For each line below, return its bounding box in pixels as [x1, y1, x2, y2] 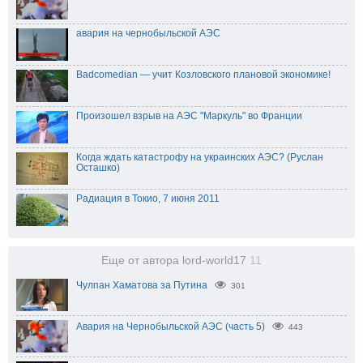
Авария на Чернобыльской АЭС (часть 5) [76, 320, 265, 332]
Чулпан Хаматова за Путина [76, 279, 207, 291]
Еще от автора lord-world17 [101, 254, 250, 267]
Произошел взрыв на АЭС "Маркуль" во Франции [76, 109, 302, 122]
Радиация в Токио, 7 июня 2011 [76, 192, 220, 204]
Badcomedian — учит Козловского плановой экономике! [76, 68, 331, 80]
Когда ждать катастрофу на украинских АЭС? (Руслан [76, 151, 323, 163]
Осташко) [76, 161, 120, 173]
